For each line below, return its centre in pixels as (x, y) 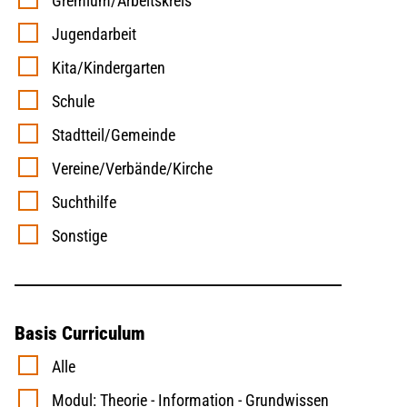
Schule (68, 102)
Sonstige (74, 236)
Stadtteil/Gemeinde (108, 135)
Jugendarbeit (89, 35)
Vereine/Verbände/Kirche (127, 169)
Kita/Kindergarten (103, 68)
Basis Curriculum (80, 334)
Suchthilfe (79, 203)
